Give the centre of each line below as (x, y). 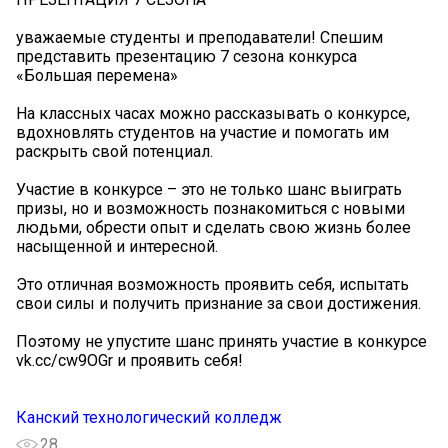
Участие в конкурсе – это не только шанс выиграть (209, 189)
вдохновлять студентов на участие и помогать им (202, 132)
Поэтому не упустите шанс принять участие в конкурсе (221, 341)
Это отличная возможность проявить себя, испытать (212, 284)
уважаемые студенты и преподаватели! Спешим (199, 37)
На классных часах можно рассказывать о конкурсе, (213, 113)
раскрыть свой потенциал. (114, 151)
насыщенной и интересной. (117, 246)
